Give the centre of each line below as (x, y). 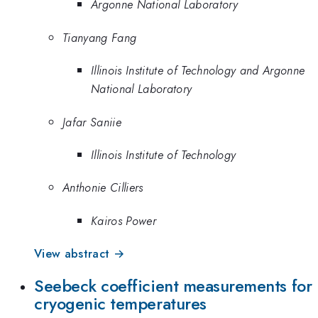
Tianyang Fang (100, 37)
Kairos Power (124, 220)
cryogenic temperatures (120, 303)
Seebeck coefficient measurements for (173, 286)
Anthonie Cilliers (103, 188)
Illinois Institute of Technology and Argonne (198, 71)
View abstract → (79, 254)
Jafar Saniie (92, 122)
